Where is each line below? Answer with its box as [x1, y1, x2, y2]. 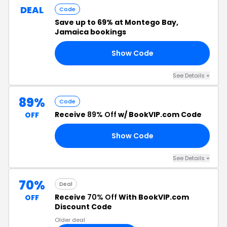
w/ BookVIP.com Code [117, 109, 202, 120]
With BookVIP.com [117, 192, 189, 202]
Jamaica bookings [55, 27, 126, 37]
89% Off [87, 109, 117, 120]
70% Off [87, 192, 117, 202]
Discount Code [55, 202, 112, 212]
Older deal [55, 216, 85, 224]
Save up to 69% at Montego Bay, [55, 17, 178, 27]
